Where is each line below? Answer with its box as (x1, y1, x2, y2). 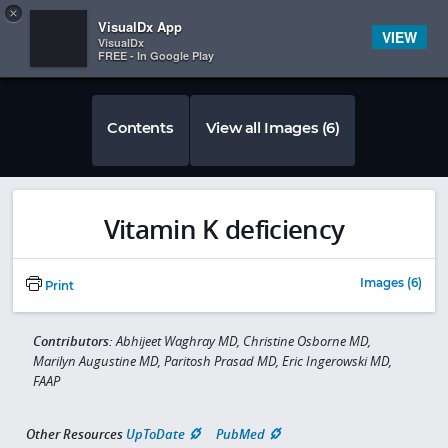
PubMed (216, 424, 265, 443)
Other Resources (26, 424, 123, 443)
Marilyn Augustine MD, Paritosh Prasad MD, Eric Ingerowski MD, (32, 352, 392, 371)
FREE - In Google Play (98, 48, 214, 63)
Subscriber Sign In (343, 13, 428, 27)
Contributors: (32, 332, 116, 351)
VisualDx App (98, 17, 182, 36)
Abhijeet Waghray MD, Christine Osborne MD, (115, 332, 371, 351)
